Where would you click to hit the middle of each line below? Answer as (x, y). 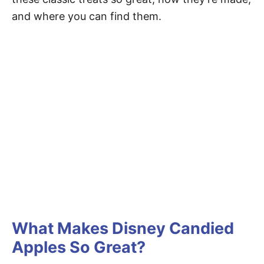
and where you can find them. (87, 16)
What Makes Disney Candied (123, 229)
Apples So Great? (79, 247)
